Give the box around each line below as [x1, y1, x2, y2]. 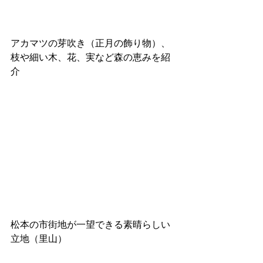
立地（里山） [11, 232, 67, 244]
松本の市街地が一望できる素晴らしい [11, 218, 170, 230]
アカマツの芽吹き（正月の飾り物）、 [11, 37, 170, 49]
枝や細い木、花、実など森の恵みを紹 [11, 51, 170, 63]
